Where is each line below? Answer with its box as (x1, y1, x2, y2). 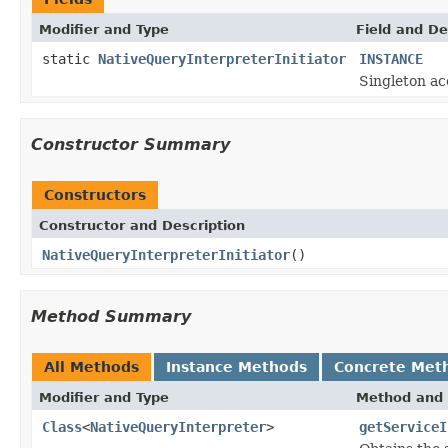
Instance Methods (166, 358, 307, 375)
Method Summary (31, 306, 191, 326)
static (42, 50, 98, 67)
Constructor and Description (39, 217, 245, 233)
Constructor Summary (31, 134, 230, 154)
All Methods (44, 358, 139, 375)
